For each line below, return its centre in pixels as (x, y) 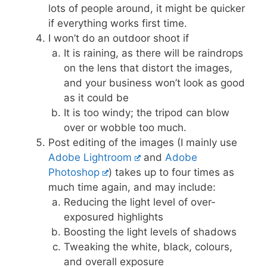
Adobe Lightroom (90, 157)
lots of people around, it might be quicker (147, 8)
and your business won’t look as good (154, 83)
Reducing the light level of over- (139, 202)
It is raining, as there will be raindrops (153, 53)
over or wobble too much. (125, 128)
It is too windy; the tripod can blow (146, 113)
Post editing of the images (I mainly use (143, 142)
